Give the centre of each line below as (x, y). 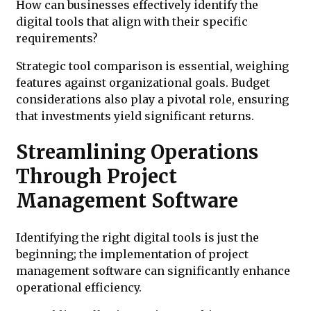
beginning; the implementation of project (132, 254)
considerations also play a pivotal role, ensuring (152, 99)
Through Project (96, 177)
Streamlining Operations (137, 152)
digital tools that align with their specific (132, 21)
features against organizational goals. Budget (143, 82)
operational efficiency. (79, 288)
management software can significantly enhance (153, 271)
